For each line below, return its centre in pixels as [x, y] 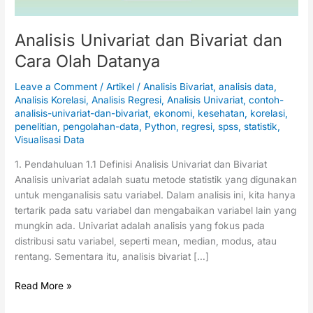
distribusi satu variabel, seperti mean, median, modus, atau [146, 241]
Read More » [44, 286]
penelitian [36, 127]
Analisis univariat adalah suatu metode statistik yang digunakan [156, 179]
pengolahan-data [101, 127]
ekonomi [173, 114]
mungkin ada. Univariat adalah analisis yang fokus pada [140, 225]
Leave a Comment [56, 87]
